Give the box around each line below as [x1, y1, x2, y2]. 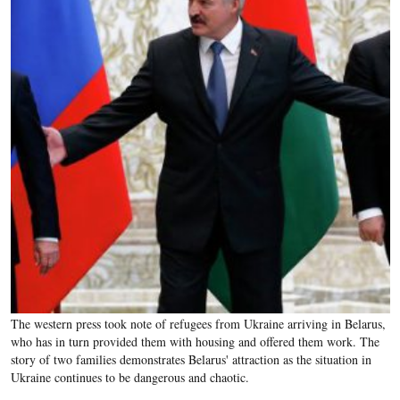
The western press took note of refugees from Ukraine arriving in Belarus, [10, 315, 386, 333]
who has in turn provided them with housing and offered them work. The [10, 333, 379, 351]
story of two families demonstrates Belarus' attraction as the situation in [10, 351, 371, 369]
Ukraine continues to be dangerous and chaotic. [10, 369, 249, 387]
